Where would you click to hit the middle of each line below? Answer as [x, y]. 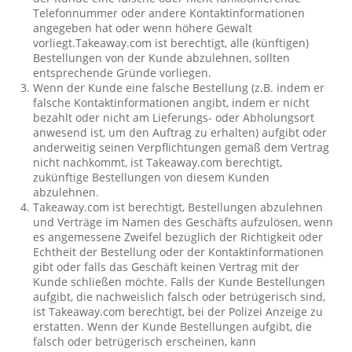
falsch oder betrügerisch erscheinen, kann [145, 341]
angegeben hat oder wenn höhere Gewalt [143, 28]
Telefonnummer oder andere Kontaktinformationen [169, 13]
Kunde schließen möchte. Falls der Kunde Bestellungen [180, 282]
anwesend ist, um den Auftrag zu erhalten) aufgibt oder [180, 132]
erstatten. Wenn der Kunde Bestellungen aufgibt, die [173, 326]
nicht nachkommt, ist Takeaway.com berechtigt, [158, 162]
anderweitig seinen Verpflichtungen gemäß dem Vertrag [181, 147]
